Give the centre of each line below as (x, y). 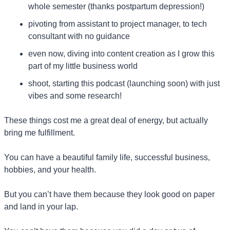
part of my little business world (83, 66)
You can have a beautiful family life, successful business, (107, 157)
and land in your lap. (41, 206)
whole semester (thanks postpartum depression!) (116, 6)
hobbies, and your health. (50, 169)
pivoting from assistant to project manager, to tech (118, 24)
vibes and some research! (75, 95)
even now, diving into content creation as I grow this (121, 53)
